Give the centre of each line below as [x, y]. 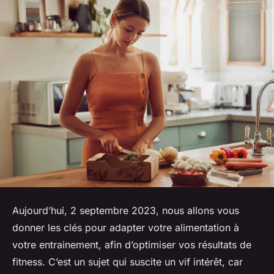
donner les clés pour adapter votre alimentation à [126, 227]
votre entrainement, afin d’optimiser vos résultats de [132, 244]
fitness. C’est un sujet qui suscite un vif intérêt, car [128, 261]
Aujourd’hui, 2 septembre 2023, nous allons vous [126, 210]
